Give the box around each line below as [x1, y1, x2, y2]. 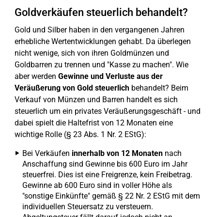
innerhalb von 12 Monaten [72, 149, 163, 158]
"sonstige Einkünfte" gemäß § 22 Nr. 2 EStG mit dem [22, 191, 200, 201]
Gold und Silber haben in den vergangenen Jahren [15, 25, 185, 34]
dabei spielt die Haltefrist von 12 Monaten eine [15, 118, 173, 127]
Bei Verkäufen [22, 149, 72, 158]
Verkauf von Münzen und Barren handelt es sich [15, 95, 178, 104]
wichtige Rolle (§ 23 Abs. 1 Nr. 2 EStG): [15, 130, 146, 139]
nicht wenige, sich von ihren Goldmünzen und [15, 48, 169, 58]
